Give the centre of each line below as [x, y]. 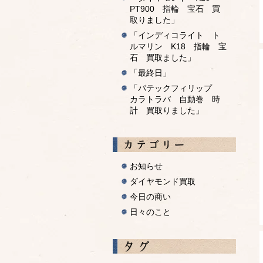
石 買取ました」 [163, 58]
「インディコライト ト [175, 35]
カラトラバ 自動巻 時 [175, 99]
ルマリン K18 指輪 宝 [178, 46]
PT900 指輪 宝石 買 [175, 9]
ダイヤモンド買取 [163, 181]
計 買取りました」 [167, 110]
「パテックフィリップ [175, 88]
